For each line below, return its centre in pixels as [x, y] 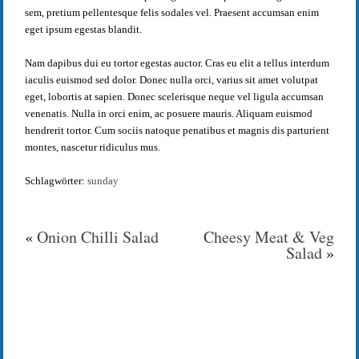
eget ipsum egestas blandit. [83, 30]
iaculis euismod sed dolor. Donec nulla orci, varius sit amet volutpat [171, 80]
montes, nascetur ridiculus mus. [92, 147]
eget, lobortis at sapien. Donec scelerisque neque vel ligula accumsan [174, 97]
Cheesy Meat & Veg [269, 237]
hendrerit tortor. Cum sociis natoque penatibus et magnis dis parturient [177, 131]
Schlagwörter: [56, 181]
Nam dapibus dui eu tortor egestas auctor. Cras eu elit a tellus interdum [177, 63]
